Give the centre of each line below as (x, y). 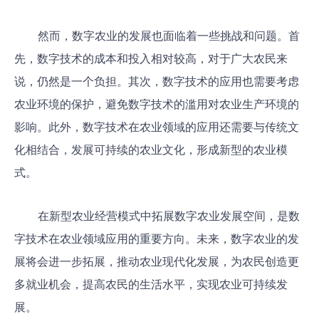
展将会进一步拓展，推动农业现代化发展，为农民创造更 (157, 261)
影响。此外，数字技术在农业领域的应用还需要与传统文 (157, 127)
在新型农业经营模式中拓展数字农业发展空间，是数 (168, 215)
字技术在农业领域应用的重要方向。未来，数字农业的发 (157, 238)
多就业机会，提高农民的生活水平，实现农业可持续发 (151, 284)
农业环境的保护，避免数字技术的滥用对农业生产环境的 (157, 104)
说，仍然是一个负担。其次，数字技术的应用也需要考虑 (157, 82)
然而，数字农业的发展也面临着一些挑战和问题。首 (168, 36)
